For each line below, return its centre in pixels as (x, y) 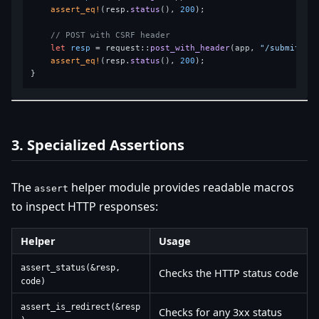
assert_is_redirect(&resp (80, 307)
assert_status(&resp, (70, 267)
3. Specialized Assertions (98, 145)
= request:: (121, 48)
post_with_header (190, 48)
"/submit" (283, 48)
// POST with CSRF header (111, 35)
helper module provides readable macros (181, 187)
